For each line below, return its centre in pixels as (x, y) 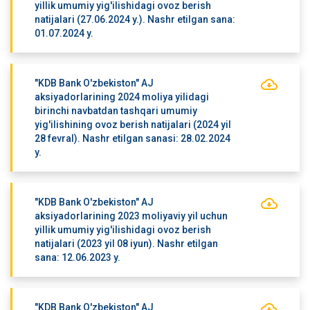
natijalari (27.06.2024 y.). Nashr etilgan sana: (135, 19)
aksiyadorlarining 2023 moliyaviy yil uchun (131, 216)
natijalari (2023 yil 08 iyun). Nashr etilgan (126, 244)
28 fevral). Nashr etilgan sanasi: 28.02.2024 (132, 138)
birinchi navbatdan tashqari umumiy (116, 111)
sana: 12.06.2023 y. (77, 257)
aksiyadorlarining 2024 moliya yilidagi (121, 97)
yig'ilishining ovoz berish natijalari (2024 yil (133, 125)
